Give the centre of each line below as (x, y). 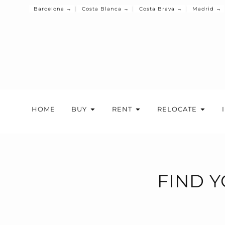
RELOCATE (177, 109)
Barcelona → (53, 9)
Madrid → (207, 9)
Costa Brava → (161, 9)
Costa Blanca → (105, 9)
